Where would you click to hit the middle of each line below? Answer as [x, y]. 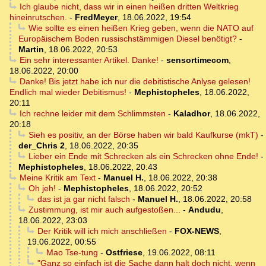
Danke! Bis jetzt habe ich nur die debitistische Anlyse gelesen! [135, 82]
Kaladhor [191, 114]
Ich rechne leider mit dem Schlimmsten [92, 114]
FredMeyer [96, 18]
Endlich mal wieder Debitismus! [68, 92]
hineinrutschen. [38, 18]
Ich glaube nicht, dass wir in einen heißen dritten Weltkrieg [129, 7]
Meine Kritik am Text [57, 178]
